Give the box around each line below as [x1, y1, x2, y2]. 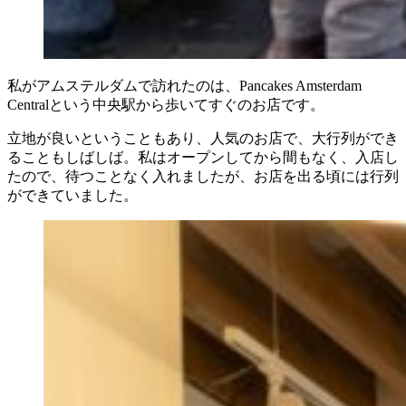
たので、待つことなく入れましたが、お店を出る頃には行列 [7, 168, 399, 184]
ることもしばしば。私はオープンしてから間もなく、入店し [7, 149, 399, 165]
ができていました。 [7, 187, 138, 203]
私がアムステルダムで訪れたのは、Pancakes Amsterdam [7, 77, 362, 93]
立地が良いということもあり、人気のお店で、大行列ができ [7, 130, 399, 146]
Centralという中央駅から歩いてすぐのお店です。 [7, 96, 324, 112]
